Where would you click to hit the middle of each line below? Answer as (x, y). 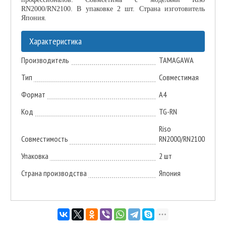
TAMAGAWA (176, 60)
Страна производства (54, 173)
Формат (33, 94)
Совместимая (179, 77)
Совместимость (44, 138)
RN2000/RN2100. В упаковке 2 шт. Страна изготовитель (113, 9)
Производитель (45, 60)
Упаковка (35, 156)
